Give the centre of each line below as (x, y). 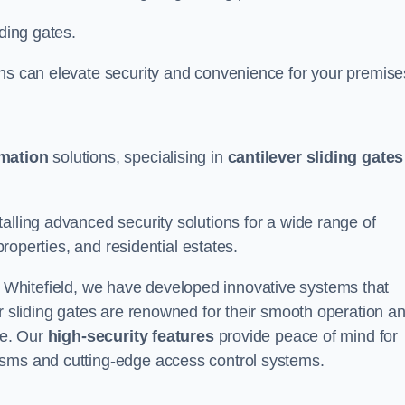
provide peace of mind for (306, 336)
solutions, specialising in (138, 157)
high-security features (131, 336)
